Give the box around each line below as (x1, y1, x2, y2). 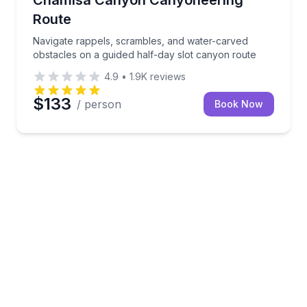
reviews (147, 70, 186, 82)
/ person (77, 97, 121, 111)
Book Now (214, 97, 263, 110)
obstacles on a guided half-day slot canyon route (33, 48, 256, 60)
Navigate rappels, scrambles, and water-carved (33, 34, 248, 47)
